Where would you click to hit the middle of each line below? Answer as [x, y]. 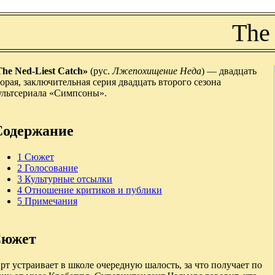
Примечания [51, 201]
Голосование [51, 168]
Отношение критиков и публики [93, 190]
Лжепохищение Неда [157, 71]
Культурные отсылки [68, 179]
